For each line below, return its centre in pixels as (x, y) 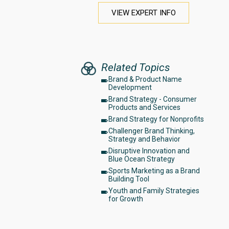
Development (130, 87)
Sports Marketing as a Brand (154, 170)
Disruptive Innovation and (149, 151)
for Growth (126, 199)
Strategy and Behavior (144, 139)
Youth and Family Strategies (154, 190)
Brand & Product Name (145, 79)
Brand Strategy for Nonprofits (156, 119)
